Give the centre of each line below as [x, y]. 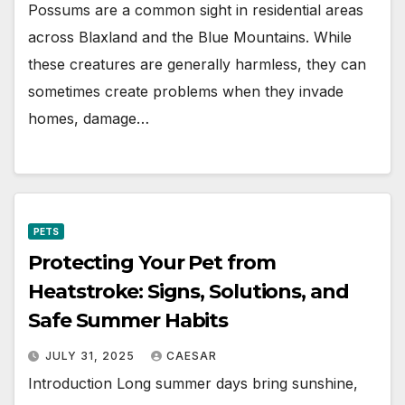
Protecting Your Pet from [152, 262]
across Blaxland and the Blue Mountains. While [190, 38]
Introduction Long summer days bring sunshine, [193, 383]
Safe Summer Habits [128, 320]
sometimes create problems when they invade [186, 92]
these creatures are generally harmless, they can [197, 65]
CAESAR [192, 355]
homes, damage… [89, 119]
